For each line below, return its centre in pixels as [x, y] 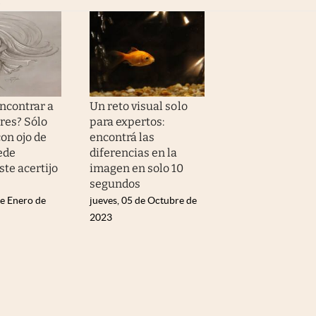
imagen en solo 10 [137, 169]
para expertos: [127, 122]
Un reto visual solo [139, 107]
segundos [115, 184]
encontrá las [122, 138]
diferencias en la [134, 153]
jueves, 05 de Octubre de [143, 201]
